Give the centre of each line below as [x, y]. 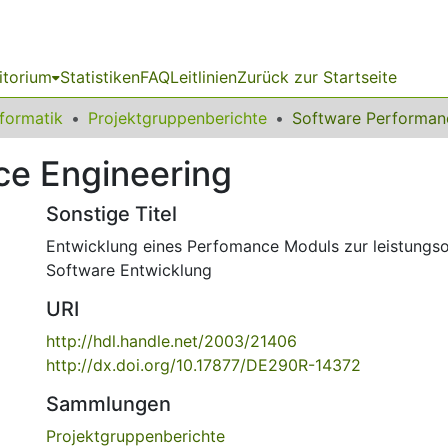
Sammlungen [108, 404]
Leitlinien [203, 77]
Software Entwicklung [129, 270]
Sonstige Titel [111, 214]
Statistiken [100, 77]
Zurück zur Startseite [317, 77]
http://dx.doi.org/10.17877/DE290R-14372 [203, 365]
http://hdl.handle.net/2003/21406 [171, 341]
